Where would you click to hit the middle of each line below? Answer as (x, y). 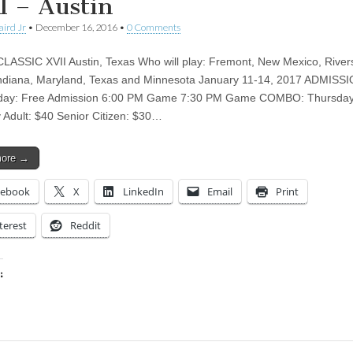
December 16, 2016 (76, 27)
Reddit (85, 225)
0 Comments (154, 27)
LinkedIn (143, 191)
